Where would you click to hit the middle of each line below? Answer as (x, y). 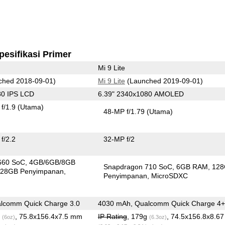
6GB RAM (192, 166)
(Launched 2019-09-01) (164, 81)
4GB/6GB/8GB (52, 162)
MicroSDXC (170, 176)
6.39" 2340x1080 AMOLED (141, 94)
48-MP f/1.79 (125, 111)
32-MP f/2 (119, 139)
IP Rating (112, 216)
